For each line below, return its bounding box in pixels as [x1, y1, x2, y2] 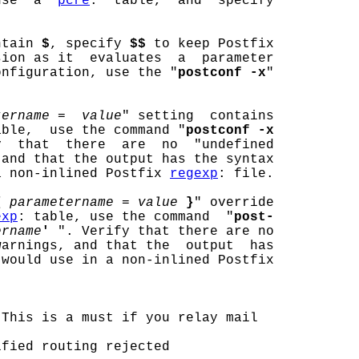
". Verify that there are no [50, 224, 274, 239]
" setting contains [122, 109, 274, 123]
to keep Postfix [146, 37, 274, 51]
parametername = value [10, 196, 178, 210]
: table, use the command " [18, 210, 234, 224]
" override [194, 196, 274, 210]
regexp [170, 167, 218, 181]
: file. [218, 167, 274, 181]
